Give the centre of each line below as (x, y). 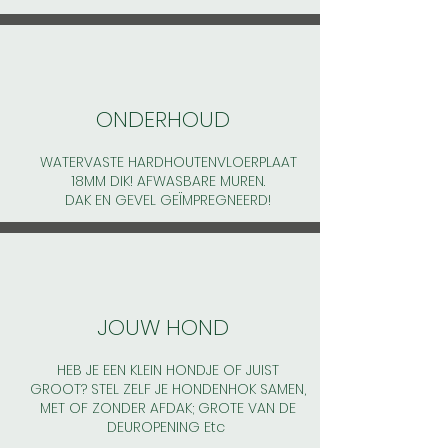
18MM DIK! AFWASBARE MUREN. (168, 181)
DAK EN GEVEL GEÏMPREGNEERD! (168, 200)
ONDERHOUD (163, 120)
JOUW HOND (163, 328)
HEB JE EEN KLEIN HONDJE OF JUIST (168, 370)
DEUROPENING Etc (168, 427)
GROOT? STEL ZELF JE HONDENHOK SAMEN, (168, 389)
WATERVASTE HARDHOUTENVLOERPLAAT (168, 162)
